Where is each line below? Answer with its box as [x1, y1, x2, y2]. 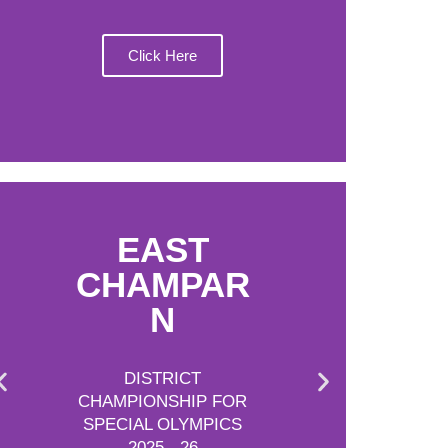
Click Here [128, 47, 198, 64]
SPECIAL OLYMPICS [83, 415, 243, 434]
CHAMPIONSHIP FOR [78, 392, 248, 411]
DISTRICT [124, 369, 202, 388]
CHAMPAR [75, 265, 250, 304]
